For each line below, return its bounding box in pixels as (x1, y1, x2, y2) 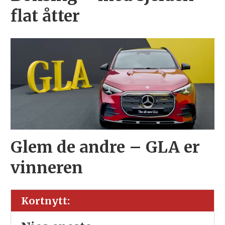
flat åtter (10, 6, 80, 26)
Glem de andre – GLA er (10, 137, 200, 157)
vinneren (10, 157, 83, 178)
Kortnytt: (21, 194, 70, 207)
